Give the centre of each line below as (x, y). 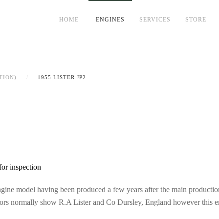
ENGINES (110, 19)
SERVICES (155, 19)
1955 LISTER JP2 (62, 77)
